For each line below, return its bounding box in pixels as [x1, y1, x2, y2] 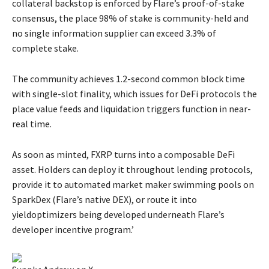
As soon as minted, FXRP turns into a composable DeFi [12, 148, 235, 161]
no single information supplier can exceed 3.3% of [12, 27, 216, 40]
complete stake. [12, 42, 79, 55]
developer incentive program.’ [12, 223, 134, 236]
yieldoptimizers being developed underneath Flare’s [12, 208, 225, 221]
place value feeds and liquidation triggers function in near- [12, 103, 251, 115]
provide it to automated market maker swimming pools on [12, 178, 254, 191]
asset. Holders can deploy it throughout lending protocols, [12, 163, 253, 176]
